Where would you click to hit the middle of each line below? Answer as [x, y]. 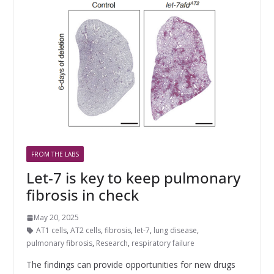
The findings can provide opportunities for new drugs [131, 265]
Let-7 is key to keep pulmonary [133, 178]
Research [112, 243]
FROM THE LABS [55, 154]
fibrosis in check [82, 195]
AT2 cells [85, 231]
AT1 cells [51, 231]
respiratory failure [163, 243]
